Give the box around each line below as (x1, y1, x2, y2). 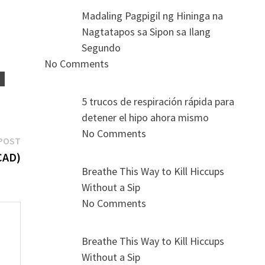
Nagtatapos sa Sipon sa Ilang (82, 25, 211, 39)
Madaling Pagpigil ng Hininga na (82, 9, 224, 23)
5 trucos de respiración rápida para (82, 95, 235, 109)
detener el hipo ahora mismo (82, 111, 209, 125)
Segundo (82, 41, 121, 55)
